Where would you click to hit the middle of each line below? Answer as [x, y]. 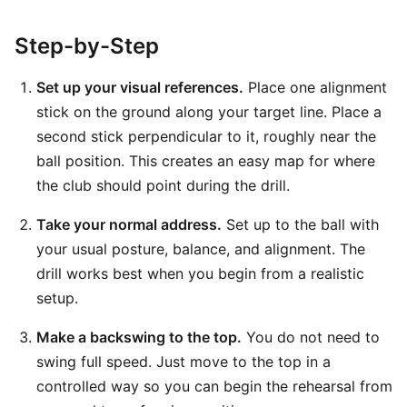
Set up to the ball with [300, 224]
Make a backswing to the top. [139, 337]
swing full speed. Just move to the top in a [184, 362]
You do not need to [311, 337]
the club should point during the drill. [163, 185]
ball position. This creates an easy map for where [206, 161]
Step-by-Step [87, 46]
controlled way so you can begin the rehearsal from [214, 386]
